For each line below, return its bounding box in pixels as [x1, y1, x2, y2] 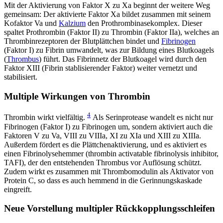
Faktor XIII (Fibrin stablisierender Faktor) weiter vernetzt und [4, 63, 197, 72]
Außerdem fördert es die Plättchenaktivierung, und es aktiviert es [4, 140, 207, 149]
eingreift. [4, 185, 32, 194]
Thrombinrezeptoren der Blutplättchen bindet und [4, 36, 161, 45]
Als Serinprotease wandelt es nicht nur [91, 113, 213, 122]
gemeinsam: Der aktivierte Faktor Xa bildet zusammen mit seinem [4, 9, 211, 18]
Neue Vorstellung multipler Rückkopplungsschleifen [4, 203, 215, 214]
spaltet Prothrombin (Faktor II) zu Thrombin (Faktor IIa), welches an [4, 27, 219, 36]
